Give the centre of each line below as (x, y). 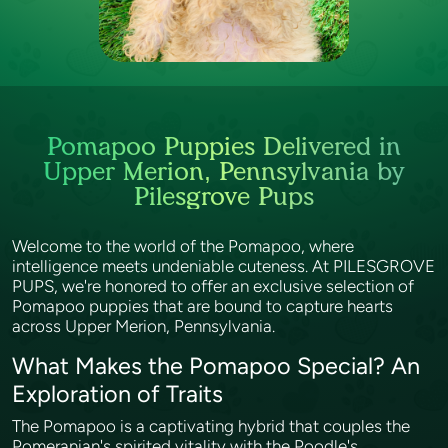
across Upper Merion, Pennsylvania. (145, 326)
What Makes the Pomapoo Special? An (216, 366)
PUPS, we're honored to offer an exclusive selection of (213, 286)
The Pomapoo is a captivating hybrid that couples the (211, 426)
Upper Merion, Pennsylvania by (224, 171)
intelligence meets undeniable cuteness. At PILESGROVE (223, 266)
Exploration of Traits (120, 394)
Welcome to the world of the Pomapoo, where (183, 246)
